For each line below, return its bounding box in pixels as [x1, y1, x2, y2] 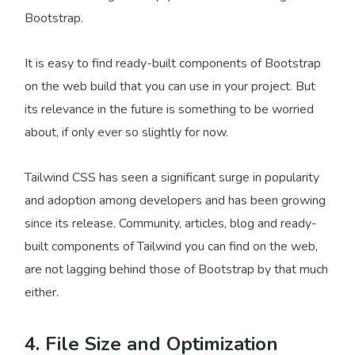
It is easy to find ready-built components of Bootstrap [25, 55, 321, 72]
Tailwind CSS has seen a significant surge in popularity [25, 169, 319, 186]
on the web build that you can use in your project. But [25, 78, 315, 95]
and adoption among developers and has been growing [25, 192, 326, 209]
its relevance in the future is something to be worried [25, 101, 314, 118]
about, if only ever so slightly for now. [25, 124, 228, 141]
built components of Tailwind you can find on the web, [25, 238, 318, 255]
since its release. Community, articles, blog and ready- [25, 215, 317, 232]
